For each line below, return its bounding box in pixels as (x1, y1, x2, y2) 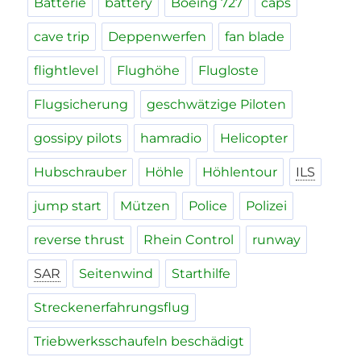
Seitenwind (79, 266, 154, 282)
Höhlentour (202, 164, 278, 180)
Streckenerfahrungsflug (34, 300, 190, 316)
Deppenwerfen (108, 29, 207, 45)
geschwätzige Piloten (147, 97, 287, 113)
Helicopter (220, 131, 288, 147)
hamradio (140, 131, 202, 147)
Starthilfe (172, 266, 231, 282)
